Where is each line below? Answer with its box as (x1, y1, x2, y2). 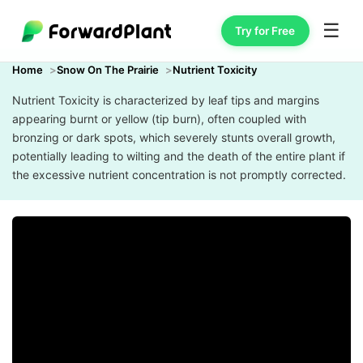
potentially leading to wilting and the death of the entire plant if (12, 149, 345, 163)
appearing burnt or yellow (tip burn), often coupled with (12, 112, 306, 126)
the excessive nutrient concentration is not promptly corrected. (12, 168, 346, 181)
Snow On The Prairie (57, 63, 159, 76)
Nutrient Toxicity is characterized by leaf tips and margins (12, 93, 319, 107)
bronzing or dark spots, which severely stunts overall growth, (12, 130, 335, 144)
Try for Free (235, 23, 296, 37)
